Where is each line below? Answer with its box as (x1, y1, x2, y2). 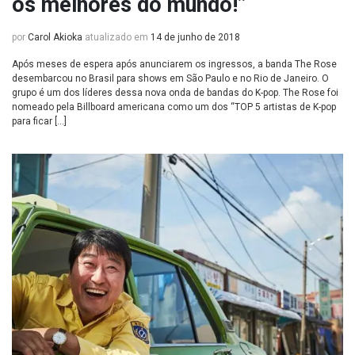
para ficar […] (12, 116, 67, 127)
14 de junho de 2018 (151, 32, 240, 43)
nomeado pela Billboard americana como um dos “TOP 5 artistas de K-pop (12, 101, 336, 113)
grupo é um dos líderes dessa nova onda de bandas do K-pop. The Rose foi (12, 87, 338, 98)
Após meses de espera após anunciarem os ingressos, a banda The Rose (12, 59, 337, 70)
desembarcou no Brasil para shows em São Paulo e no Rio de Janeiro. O (12, 73, 329, 84)
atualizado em (82, 32, 151, 43)
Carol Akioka (28, 32, 82, 43)
